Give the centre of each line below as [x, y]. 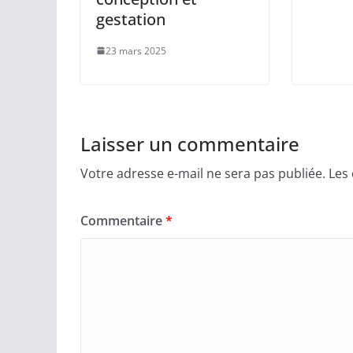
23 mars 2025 [136, 50]
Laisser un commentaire [190, 143]
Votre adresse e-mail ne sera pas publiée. [203, 173]
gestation [131, 19]
